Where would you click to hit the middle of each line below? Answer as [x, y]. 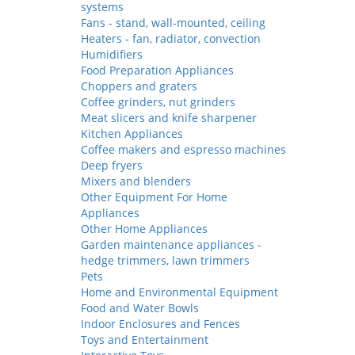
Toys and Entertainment [145, 340]
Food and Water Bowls [140, 308]
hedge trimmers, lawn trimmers [165, 260]
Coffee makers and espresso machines [183, 149]
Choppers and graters [139, 86]
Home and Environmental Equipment [179, 292]
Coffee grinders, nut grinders [158, 102]
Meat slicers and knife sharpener [169, 118]
